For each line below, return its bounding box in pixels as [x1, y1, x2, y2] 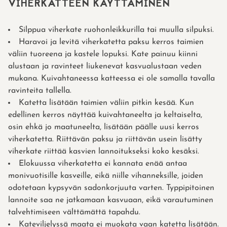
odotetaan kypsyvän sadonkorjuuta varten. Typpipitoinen [8, 184, 214, 193]
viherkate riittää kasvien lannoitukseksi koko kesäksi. [8, 147, 199, 156]
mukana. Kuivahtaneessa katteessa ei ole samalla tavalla [8, 74, 215, 83]
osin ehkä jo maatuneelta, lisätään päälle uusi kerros [8, 123, 199, 132]
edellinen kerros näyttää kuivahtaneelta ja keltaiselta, [8, 111, 202, 120]
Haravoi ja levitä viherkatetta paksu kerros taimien [19, 38, 204, 47]
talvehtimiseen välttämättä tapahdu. [8, 208, 140, 217]
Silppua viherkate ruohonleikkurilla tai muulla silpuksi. [19, 26, 214, 34]
